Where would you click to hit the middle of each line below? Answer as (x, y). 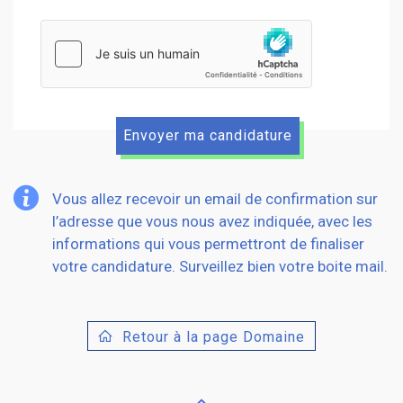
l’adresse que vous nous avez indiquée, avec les (212, 221)
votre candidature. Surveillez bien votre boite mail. (220, 266)
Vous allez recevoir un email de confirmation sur (215, 198)
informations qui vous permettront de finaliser (208, 243)
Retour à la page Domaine (214, 336)
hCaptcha (69, 30)
